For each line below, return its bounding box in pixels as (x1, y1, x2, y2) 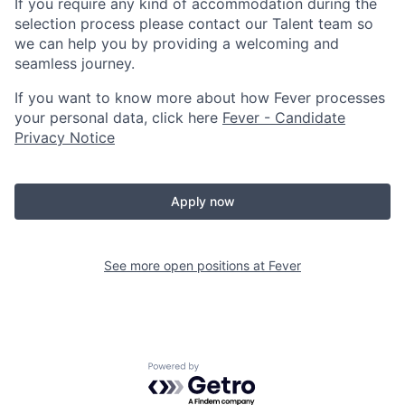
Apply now (170, 193, 235, 209)
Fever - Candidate (222, 108, 345, 127)
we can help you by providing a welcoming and (14, 34, 339, 52)
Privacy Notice (14, 128, 115, 146)
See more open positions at (104, 258, 268, 273)
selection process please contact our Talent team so (14, 14, 373, 33)
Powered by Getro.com (147, 362, 306, 381)
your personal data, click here (14, 108, 222, 127)
